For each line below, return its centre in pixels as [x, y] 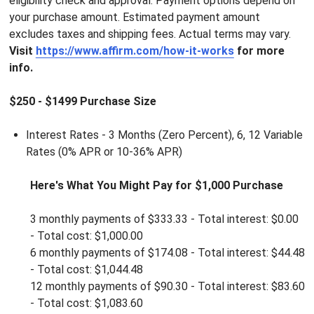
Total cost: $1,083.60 [90, 303]
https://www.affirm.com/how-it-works [135, 50]
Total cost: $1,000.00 [90, 235]
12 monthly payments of [92, 286]
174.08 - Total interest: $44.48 [229, 252]
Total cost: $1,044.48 [90, 269]
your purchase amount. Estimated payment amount [134, 17]
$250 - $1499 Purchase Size [82, 101]
